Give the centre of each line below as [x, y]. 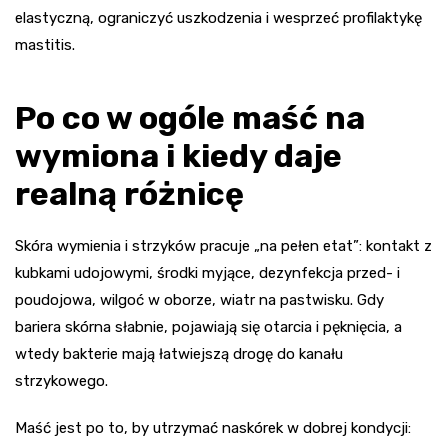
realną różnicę [129, 193]
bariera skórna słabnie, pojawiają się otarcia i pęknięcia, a [208, 326]
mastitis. [45, 44]
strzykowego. [61, 380]
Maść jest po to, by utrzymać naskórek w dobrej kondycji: [213, 427]
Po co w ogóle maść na [190, 117]
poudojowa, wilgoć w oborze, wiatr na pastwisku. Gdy [199, 299]
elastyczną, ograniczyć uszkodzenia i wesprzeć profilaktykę [218, 17]
